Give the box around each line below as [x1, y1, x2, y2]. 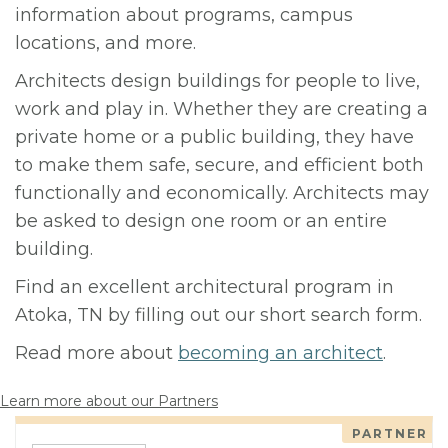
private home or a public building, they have [15, 126, 414, 148]
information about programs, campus [15, 4, 353, 26]
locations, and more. [15, 32, 196, 54]
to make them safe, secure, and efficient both [15, 154, 424, 176]
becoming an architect [178, 342, 383, 364]
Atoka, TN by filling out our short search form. [15, 304, 422, 326]
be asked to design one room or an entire [15, 210, 387, 232]
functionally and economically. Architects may [15, 182, 429, 204]
